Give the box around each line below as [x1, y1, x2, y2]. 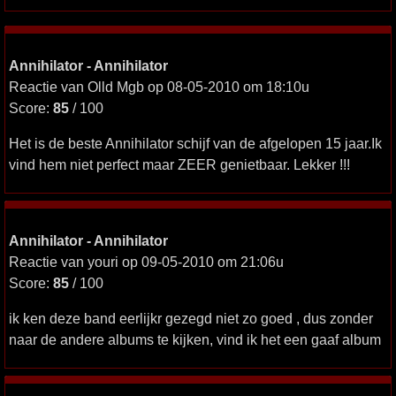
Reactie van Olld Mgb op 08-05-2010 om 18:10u [9, 79, 309, 95]
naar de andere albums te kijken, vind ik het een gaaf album [9, 331, 381, 347]
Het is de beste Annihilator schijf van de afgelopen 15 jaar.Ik [9, 135, 382, 151]
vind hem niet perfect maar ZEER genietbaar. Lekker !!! [9, 156, 350, 172]
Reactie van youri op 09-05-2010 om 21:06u [9, 254, 284, 270]
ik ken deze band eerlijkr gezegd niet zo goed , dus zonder [9, 310, 373, 326]
